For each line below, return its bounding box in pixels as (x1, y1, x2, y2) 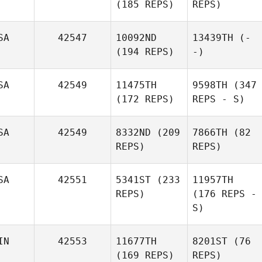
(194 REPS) (116, 46, 174, 57)
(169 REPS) (116, 250, 174, 261)
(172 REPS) (116, 94, 174, 105)
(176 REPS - (192, 188, 257, 199)
